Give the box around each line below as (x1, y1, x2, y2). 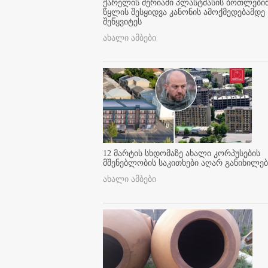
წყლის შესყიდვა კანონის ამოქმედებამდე (103, 8, 265, 17)
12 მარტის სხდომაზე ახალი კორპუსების (103, 149, 260, 158)
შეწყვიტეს (103, 17, 142, 26)
